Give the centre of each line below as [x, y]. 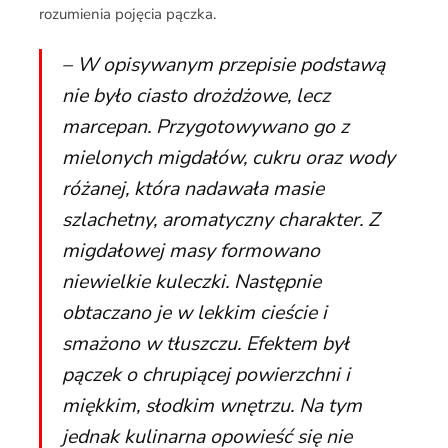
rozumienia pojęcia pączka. [127, 14]
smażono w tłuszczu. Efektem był [205, 343]
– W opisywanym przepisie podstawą [223, 64]
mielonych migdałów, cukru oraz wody [228, 157]
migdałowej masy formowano [190, 250]
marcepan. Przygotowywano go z [205, 126]
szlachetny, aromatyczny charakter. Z [220, 219]
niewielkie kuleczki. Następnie [191, 281]
